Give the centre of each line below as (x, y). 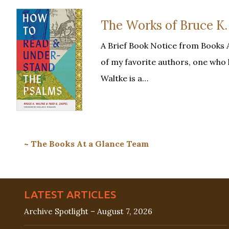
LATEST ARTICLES (70, 194)
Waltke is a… (124, 78)
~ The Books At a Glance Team (86, 143)
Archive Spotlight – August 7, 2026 (88, 211)
